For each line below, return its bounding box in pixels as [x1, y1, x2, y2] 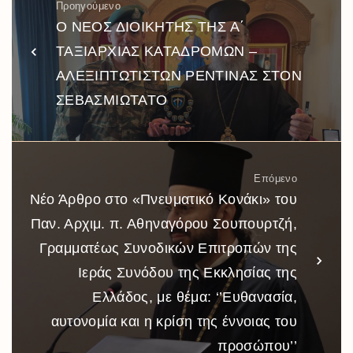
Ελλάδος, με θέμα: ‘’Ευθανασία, [92, 289, 297, 306]
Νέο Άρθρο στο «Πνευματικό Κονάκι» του [29, 191, 297, 208]
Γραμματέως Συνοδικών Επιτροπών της [39, 240, 297, 257]
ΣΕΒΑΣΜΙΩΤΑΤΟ [56, 92, 168, 109]
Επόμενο [254, 173, 297, 185]
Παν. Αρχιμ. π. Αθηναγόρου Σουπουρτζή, [30, 216, 297, 232]
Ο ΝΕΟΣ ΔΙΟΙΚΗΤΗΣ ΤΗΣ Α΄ [56, 19, 245, 35]
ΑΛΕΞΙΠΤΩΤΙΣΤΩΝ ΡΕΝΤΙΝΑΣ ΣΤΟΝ [56, 68, 303, 84]
